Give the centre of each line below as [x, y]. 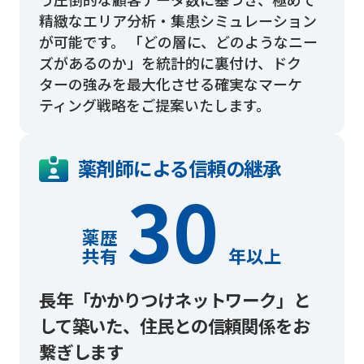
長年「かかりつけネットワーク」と [174, 300]
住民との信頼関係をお [225, 326]
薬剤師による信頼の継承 [180, 168]
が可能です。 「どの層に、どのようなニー [178, 41]
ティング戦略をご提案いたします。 [154, 104]
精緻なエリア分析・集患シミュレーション [178, 20]
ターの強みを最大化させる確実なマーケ [170, 83]
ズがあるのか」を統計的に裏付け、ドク [170, 62]
